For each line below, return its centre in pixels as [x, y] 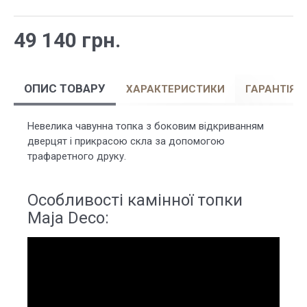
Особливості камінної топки [135, 200]
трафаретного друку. [77, 156]
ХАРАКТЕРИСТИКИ [175, 89]
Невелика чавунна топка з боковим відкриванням [146, 126]
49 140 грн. [67, 40]
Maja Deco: [68, 218]
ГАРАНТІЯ [271, 89]
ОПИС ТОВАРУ [65, 88]
